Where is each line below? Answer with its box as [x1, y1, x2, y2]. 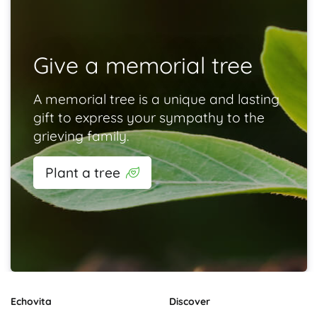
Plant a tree [45, 163, 120, 181]
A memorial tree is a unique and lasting [33, 90, 279, 108]
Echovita [11, 295, 52, 309]
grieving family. [33, 127, 129, 144]
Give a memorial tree [33, 50, 253, 79]
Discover [169, 295, 210, 309]
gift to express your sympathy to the [33, 108, 265, 126]
